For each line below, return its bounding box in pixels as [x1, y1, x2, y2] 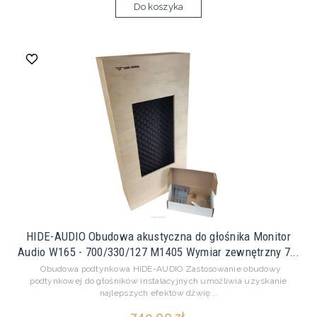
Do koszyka [133, 1, 184, 13]
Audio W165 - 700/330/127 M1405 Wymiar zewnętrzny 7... [18, 245, 299, 260]
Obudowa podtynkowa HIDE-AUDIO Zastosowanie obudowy [35, 264, 282, 275]
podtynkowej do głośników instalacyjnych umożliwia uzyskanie [30, 276, 287, 287]
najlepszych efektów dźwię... [99, 288, 218, 299]
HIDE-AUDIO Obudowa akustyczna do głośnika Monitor [26, 229, 291, 244]
